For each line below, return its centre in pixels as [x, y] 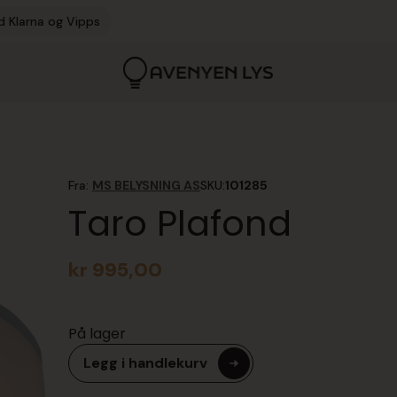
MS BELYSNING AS [146, 185]
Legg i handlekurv [145, 363]
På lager [97, 334]
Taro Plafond [179, 223]
